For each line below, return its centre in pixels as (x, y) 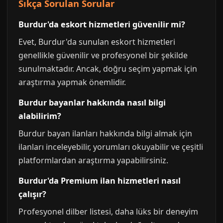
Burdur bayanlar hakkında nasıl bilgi (92, 102)
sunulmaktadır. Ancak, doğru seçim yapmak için (108, 68)
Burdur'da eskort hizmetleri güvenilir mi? (102, 24)
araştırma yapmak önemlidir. (72, 82)
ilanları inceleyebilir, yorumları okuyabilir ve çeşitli (111, 147)
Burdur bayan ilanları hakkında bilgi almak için (105, 133)
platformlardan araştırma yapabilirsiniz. (93, 160)
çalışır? (32, 194)
